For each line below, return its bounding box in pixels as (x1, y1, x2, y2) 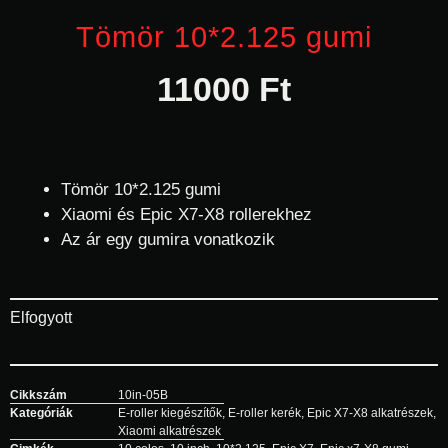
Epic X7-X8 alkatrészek (307, 405, 433, 420)
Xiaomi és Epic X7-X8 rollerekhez (61, 205, 312, 224)
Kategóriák (10, 405, 73, 420)
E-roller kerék (228, 405, 301, 420)
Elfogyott (10, 308, 72, 326)
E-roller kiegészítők (118, 405, 222, 420)
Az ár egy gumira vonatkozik (61, 230, 275, 249)
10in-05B (118, 387, 168, 402)
